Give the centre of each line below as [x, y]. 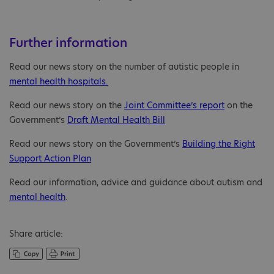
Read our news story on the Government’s [96, 144]
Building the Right [219, 144]
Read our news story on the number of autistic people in [124, 67]
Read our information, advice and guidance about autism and [136, 183]
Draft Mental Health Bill [116, 120]
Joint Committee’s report [174, 106]
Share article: [36, 234]
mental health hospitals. [59, 82]
